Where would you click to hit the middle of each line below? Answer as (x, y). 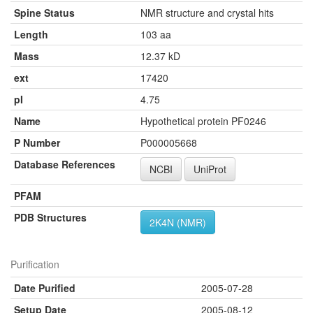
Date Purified (45, 287)
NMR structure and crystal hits (207, 12)
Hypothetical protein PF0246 (203, 121)
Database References (65, 164)
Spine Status (44, 12)
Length (31, 34)
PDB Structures (50, 217)
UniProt (210, 169)
